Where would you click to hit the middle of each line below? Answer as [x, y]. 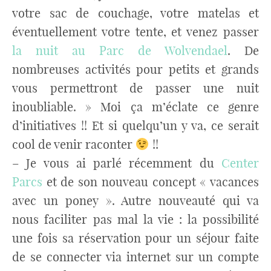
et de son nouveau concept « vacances [151, 181]
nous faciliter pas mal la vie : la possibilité [135, 219]
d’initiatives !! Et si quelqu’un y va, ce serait [135, 125]
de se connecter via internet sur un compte [135, 256]
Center [240, 163]
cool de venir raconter [74, 144]
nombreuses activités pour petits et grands [135, 69]
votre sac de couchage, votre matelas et [135, 13]
